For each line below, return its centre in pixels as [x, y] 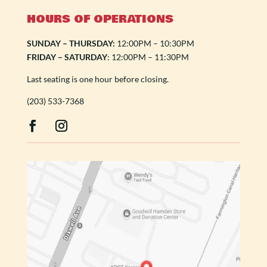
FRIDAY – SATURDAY [67, 57]
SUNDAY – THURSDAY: [71, 44]
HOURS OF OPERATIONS [100, 19]
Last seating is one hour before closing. [97, 79]
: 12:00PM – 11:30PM [148, 57]
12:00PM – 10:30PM [154, 44]
